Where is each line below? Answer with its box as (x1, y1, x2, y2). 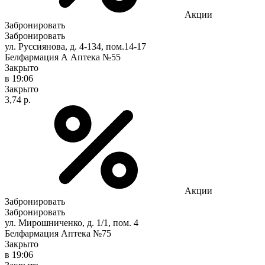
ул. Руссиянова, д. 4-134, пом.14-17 (5, 41, 146, 51)
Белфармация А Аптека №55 (5, 51, 121, 62)
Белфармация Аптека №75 (5, 228, 111, 238)
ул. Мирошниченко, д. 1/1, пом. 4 (5, 217, 138, 228)
